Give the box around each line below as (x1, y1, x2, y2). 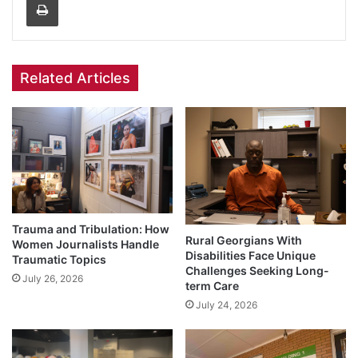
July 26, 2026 (22, 272, 83, 284)
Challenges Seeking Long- (185, 264, 329, 278)
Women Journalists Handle (12, 237, 159, 251)
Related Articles (20, 69, 130, 86)
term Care (185, 279, 239, 293)
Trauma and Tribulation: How (12, 221, 169, 236)
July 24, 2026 (196, 299, 257, 312)
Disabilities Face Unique (185, 249, 316, 263)
